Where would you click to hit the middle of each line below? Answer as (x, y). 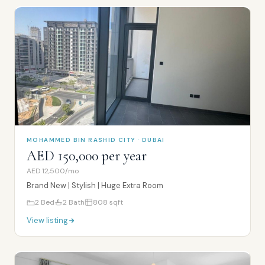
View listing (47, 220)
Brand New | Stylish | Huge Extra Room (95, 185)
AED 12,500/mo (53, 171)
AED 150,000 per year (87, 156)
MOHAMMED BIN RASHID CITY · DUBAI (96, 140)
